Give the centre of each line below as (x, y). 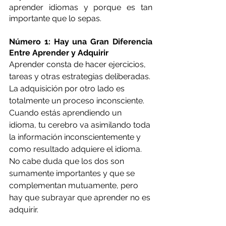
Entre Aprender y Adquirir (60, 52)
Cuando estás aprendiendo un (66, 112)
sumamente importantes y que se (73, 173)
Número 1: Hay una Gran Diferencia (81, 41)
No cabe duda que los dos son (68, 161)
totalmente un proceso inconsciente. (78, 100)
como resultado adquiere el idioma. (76, 149)
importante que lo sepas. (55, 18)
